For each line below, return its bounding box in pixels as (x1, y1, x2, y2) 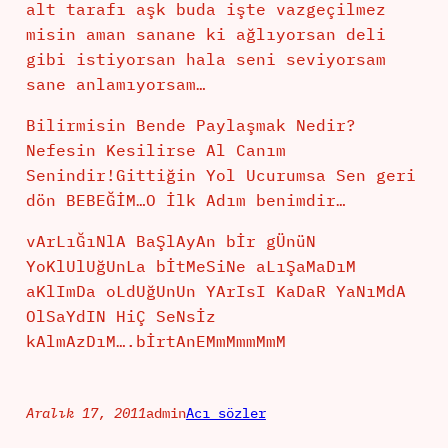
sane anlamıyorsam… (25, 74, 206, 95)
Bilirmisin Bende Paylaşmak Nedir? (25, 115, 356, 136)
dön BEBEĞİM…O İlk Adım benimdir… (25, 190, 346, 211)
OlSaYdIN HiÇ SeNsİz (25, 306, 216, 327)
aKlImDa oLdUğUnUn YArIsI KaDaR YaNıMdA (25, 281, 406, 302)
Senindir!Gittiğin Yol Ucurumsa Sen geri (25, 165, 416, 186)
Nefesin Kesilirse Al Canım (25, 140, 286, 161)
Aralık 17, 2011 (25, 404, 146, 423)
